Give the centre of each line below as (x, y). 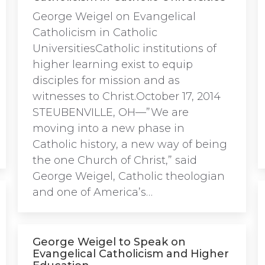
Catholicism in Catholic (95, 33)
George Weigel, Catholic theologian (129, 176)
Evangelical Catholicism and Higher (131, 254)
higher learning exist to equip (113, 64)
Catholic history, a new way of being (130, 144)
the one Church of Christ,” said (115, 160)
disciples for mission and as (106, 80)
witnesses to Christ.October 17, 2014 (127, 96)
